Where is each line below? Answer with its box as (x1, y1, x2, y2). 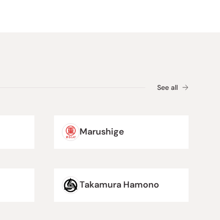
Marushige (80, 126, 124, 138)
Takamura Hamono (80, 179, 159, 191)
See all (157, 82, 178, 92)
